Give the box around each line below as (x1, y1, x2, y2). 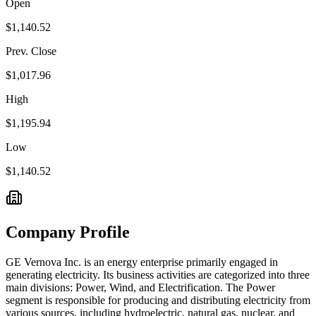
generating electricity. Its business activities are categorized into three (6, 268, 310, 281)
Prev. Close (6, 44, 56, 57)
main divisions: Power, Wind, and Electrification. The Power (6, 281, 275, 293)
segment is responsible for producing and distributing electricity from (6, 293, 310, 306)
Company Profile (6, 222, 130, 241)
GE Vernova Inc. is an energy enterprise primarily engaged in (6, 255, 278, 268)
